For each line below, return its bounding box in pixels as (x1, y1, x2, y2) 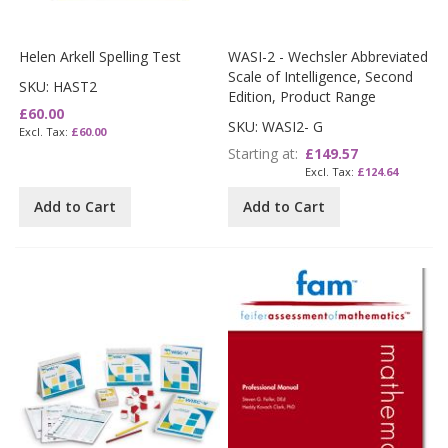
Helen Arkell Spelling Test (19, 46, 182, 66)
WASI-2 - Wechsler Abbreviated (228, 46, 429, 66)
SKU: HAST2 (19, 76, 98, 96)
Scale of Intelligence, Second (228, 66, 414, 86)
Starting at (228, 143, 296, 163)
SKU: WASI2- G (228, 116, 324, 136)
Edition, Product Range (228, 86, 377, 106)
